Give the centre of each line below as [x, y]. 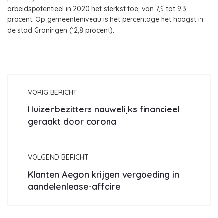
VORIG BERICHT [53, 92]
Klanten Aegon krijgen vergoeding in [103, 174]
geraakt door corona [72, 122]
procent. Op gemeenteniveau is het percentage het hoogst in [105, 19]
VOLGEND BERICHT [58, 157]
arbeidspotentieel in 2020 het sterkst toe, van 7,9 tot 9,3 [97, 9]
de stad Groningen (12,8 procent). [61, 30]
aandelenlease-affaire [74, 186]
